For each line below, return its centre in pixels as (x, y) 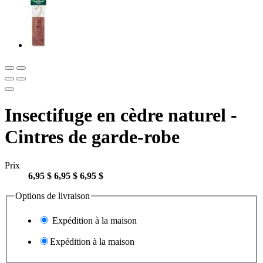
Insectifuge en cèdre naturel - (121, 115)
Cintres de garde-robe (92, 136)
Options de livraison (53, 196)
